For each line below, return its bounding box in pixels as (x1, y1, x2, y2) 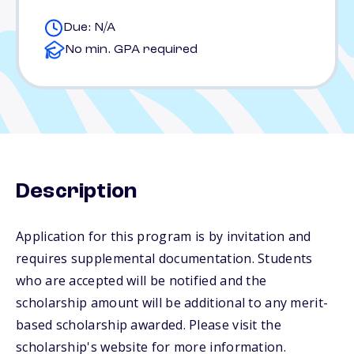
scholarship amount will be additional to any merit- (16, 294, 329, 311)
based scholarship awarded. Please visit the (16, 316, 281, 333)
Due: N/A (63, 21, 115, 34)
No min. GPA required (65, 43, 198, 56)
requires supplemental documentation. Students (16, 250, 313, 267)
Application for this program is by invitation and (16, 228, 311, 245)
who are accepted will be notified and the (16, 272, 267, 289)
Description (16, 181, 137, 203)
